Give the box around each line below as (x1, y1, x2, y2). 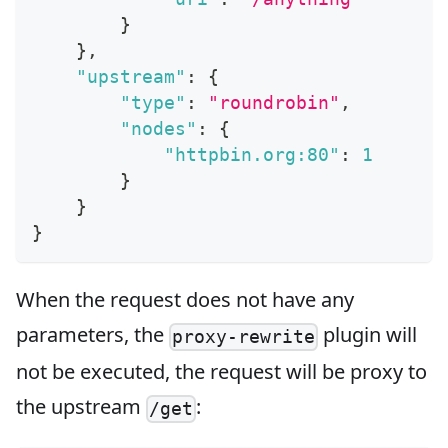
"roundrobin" (208, 92, 340, 114)
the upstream (16, 393, 146, 421)
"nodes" (120, 118, 197, 140)
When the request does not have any (16, 286, 354, 314)
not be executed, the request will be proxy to (16, 358, 427, 386)
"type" (120, 92, 186, 114)
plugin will (318, 321, 418, 349)
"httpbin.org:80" (164, 144, 340, 166)
